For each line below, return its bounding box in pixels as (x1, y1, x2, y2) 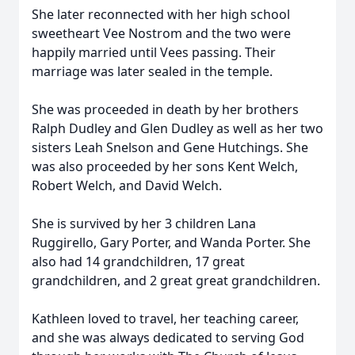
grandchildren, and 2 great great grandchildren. (32, 272, 320, 289)
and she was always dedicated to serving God (32, 329, 304, 346)
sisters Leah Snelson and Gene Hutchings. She (32, 139, 308, 156)
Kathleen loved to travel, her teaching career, (32, 310, 299, 327)
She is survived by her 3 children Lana (32, 215, 256, 232)
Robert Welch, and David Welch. (32, 177, 225, 194)
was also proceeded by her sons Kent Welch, (32, 158, 298, 175)
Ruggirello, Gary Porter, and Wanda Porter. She (32, 234, 311, 251)
